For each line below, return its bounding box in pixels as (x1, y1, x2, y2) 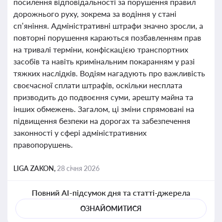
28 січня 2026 (57, 164, 100, 172)
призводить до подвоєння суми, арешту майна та (13, 92, 193, 102)
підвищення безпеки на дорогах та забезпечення (13, 116, 190, 125)
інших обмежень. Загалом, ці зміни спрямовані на (13, 104, 194, 113)
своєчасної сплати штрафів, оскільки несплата (13, 80, 182, 90)
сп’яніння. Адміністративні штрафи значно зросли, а (13, 21, 203, 30)
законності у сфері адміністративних (13, 128, 147, 137)
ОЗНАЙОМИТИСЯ (80, 204, 142, 213)
